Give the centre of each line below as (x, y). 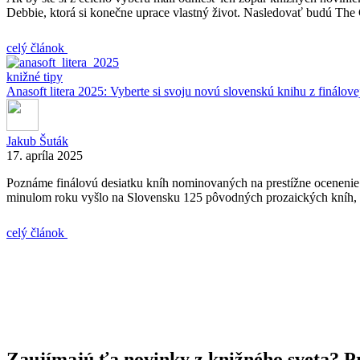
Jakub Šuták (37, 141)
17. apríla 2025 (45, 155)
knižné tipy (35, 76)
